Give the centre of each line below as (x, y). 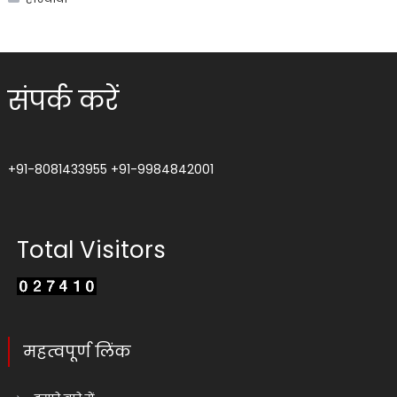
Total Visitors (91, 249)
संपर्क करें (63, 101)
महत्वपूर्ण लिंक (77, 351)
